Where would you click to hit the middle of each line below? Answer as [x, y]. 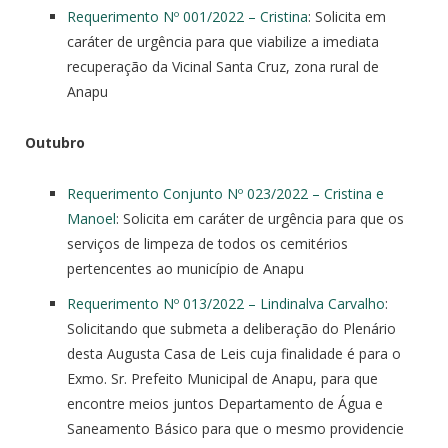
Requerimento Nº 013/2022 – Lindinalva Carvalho [226, 303]
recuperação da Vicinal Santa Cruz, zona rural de [223, 66]
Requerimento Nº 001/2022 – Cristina [187, 16]
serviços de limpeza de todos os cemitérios [207, 243]
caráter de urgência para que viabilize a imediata [223, 41]
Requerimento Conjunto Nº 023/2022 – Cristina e [225, 193]
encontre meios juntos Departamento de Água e [225, 403]
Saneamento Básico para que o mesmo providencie [235, 428]
